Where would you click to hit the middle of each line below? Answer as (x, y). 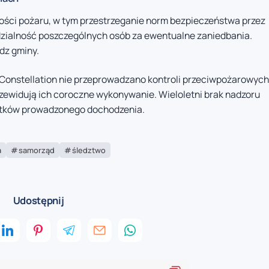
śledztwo (89, 150)
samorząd (36, 150)
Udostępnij (38, 201)
